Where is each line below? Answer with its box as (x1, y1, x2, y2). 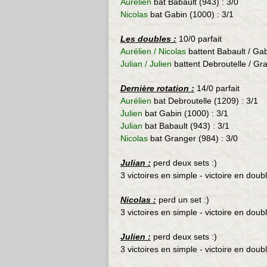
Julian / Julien (120, 59, 174, 69)
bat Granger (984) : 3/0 (150, 133, 238, 143)
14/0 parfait (194, 83, 240, 93)
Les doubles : (120, 34, 176, 44)
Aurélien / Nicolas (120, 46, 186, 56)
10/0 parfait (176, 34, 222, 44)
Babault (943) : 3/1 (159, 121, 229, 131)
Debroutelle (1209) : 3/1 (168, 96, 258, 105)
